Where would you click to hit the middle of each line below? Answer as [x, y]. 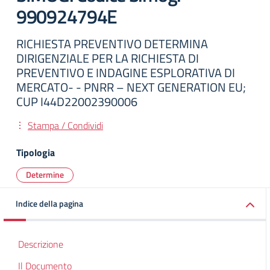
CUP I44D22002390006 [77, 102]
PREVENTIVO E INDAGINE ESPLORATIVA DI [126, 73]
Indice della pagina [49, 203]
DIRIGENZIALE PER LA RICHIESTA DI [108, 58]
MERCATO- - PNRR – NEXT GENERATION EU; [131, 87]
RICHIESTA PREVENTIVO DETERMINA [112, 44]
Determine [45, 174]
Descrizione [41, 244]
